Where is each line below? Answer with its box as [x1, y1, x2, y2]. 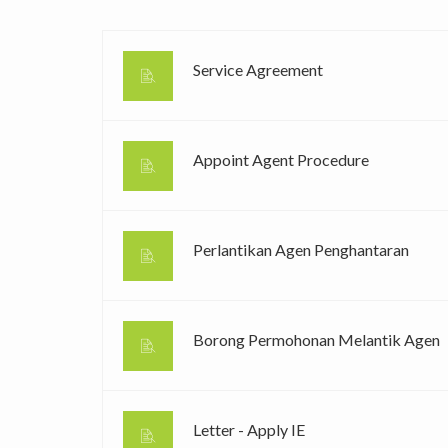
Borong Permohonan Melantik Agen [193, 330, 440, 349]
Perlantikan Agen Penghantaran [193, 240, 409, 259]
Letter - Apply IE [193, 420, 305, 439]
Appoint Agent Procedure [193, 150, 369, 169]
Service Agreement [193, 60, 323, 79]
